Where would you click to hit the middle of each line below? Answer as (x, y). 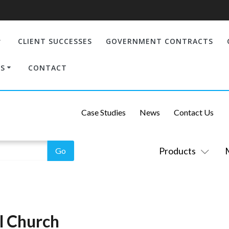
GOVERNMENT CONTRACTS (159, 41)
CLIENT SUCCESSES (55, 41)
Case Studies (103, 112)
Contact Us (193, 112)
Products (177, 151)
